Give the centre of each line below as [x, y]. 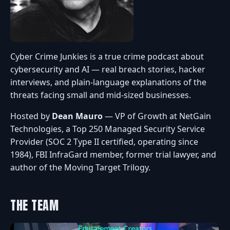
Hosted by [31, 116]
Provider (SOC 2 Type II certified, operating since [104, 142]
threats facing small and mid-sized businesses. [101, 95]
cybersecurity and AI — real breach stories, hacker [108, 70]
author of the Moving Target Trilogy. [80, 168]
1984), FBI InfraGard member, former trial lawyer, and [113, 155]
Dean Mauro [77, 116]
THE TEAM [34, 206]
